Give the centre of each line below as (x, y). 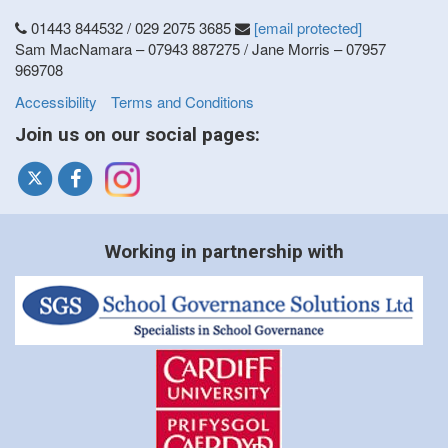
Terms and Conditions (182, 101)
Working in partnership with (224, 252)
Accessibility (56, 101)
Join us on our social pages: (137, 135)
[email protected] (308, 28)
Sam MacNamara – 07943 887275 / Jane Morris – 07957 (200, 49)
